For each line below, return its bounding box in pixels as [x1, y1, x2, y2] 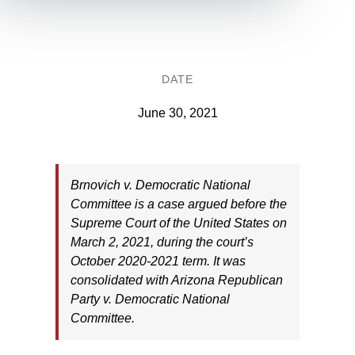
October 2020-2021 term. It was [70, 254, 246, 268]
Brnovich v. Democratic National [70, 177, 250, 192]
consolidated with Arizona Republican [70, 273, 283, 287]
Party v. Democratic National [70, 292, 230, 306]
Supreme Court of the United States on [70, 216, 287, 230]
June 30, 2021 [137, 105, 218, 120]
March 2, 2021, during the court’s [70, 235, 254, 249]
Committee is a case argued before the [70, 197, 287, 211]
